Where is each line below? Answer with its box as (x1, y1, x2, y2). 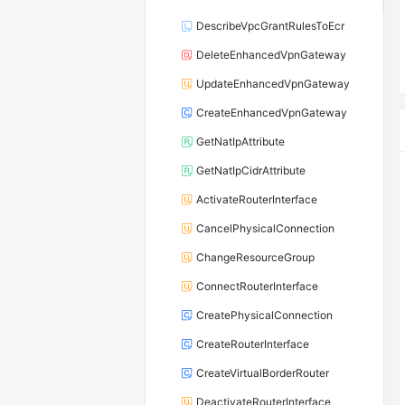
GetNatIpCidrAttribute (196, 163, 306, 177)
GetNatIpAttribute (196, 134, 285, 148)
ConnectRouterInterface (196, 278, 318, 293)
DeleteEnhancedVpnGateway (196, 47, 346, 61)
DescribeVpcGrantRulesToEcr (196, 18, 344, 33)
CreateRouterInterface (196, 336, 309, 351)
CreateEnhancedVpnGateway (196, 105, 347, 119)
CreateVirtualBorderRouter (196, 365, 329, 380)
